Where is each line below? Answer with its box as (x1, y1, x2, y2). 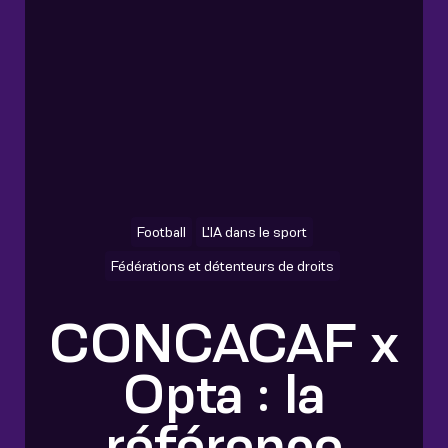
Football (137, 224, 186, 240)
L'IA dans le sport (202, 224, 307, 240)
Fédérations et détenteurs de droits (110, 258, 334, 274)
